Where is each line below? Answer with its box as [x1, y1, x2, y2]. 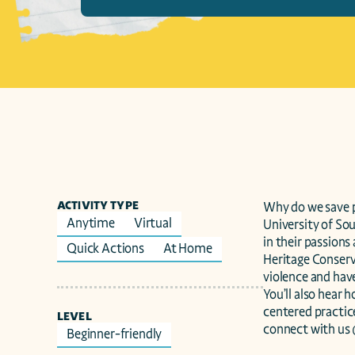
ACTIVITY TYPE [57, 198, 139, 212]
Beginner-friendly [67, 326, 162, 342]
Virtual [133, 215, 172, 231]
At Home [162, 240, 212, 257]
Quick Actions [67, 240, 144, 257]
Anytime [67, 215, 115, 231]
